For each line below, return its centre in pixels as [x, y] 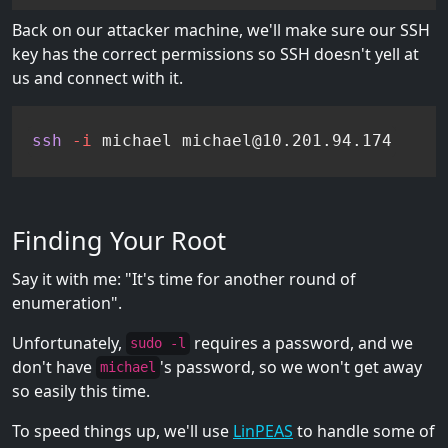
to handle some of [364, 430]
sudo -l [158, 343]
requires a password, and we [301, 342]
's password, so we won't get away [291, 366]
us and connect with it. [97, 78]
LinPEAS [263, 430]
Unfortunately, [69, 342]
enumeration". [67, 302]
